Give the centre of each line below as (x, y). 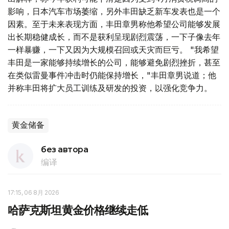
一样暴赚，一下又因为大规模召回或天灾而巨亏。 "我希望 (113, 50)
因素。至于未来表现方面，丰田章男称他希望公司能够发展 (114, 24)
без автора (65, 150)
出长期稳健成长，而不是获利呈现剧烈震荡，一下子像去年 (114, 37)
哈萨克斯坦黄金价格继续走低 (78, 211)
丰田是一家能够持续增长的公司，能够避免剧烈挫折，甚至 (114, 63)
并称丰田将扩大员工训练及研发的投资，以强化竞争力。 (110, 88)
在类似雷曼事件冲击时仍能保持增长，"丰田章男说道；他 (112, 75)
